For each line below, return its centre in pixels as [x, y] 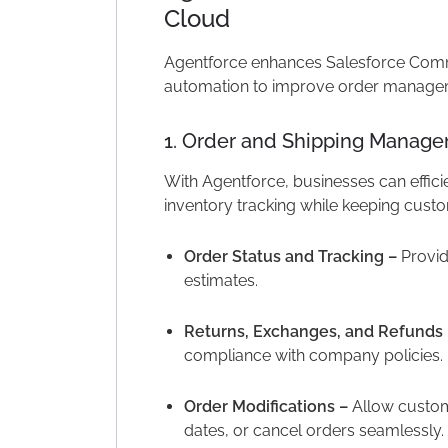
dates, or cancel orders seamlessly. [313, 430]
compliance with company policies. [313, 355]
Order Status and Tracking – [290, 256]
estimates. [220, 280]
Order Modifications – [265, 406]
